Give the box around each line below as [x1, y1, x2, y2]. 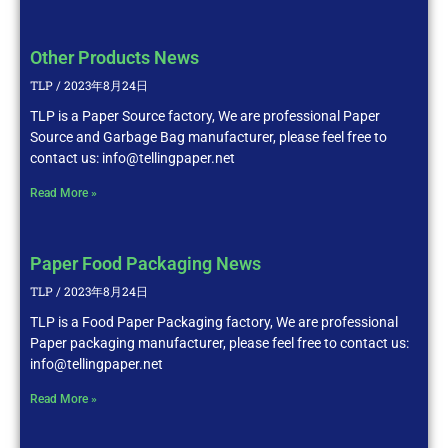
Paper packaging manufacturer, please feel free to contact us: [30, 334, 409, 351]
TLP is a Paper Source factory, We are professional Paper [30, 107, 380, 124]
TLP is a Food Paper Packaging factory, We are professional [30, 313, 398, 330]
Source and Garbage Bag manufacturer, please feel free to [30, 128, 387, 145]
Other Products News [30, 46, 199, 68]
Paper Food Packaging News [30, 252, 261, 274]
